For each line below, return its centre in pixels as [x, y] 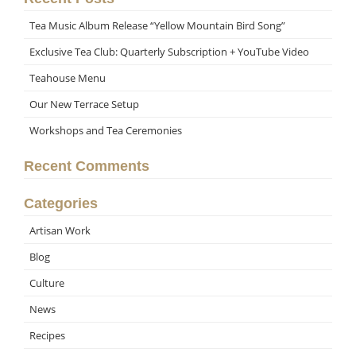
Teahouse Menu [68, 78]
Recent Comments [87, 166]
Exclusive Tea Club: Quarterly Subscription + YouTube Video [169, 52]
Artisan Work [60, 230]
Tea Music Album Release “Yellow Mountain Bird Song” [157, 25]
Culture [47, 283]
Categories [61, 203]
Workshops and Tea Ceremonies [106, 130]
